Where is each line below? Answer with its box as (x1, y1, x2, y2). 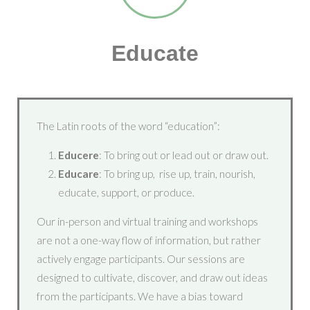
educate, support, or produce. (57, 185, 194, 199)
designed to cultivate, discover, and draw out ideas (37, 271, 268, 284)
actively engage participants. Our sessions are (37, 253, 246, 266)
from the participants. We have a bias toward (37, 290, 244, 303)
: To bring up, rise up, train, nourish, (98, 167, 255, 180)
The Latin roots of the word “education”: (37, 119, 221, 132)
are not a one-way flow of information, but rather (37, 234, 262, 247)
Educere (57, 148, 99, 161)
